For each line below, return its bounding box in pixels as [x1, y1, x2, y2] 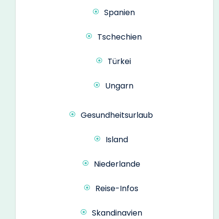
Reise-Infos [95, 182, 138, 194]
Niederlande [93, 158, 140, 170]
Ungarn [105, 80, 133, 91]
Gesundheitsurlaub [81, 109, 153, 121]
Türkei [108, 55, 131, 67]
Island [106, 133, 128, 145]
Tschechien [97, 31, 142, 43]
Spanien [104, 6, 135, 18]
